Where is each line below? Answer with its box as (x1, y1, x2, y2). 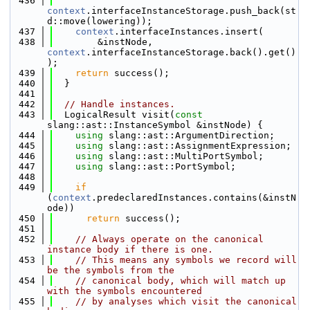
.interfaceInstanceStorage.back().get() (86, 47, 296, 57)
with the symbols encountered (47, 286, 202, 296)
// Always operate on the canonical (75, 234, 264, 244)
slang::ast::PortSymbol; (109, 161, 236, 172)
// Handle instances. (64, 99, 175, 109)
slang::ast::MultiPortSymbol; (109, 151, 264, 161)
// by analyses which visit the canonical (75, 296, 297, 307)
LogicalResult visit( (53, 109, 175, 120)
